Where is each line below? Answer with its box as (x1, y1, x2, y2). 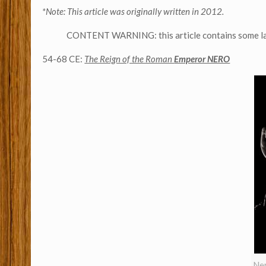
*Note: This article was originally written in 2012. (42, 6, 226, 17)
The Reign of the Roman (84, 53, 175, 64)
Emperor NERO (174, 53, 230, 64)
